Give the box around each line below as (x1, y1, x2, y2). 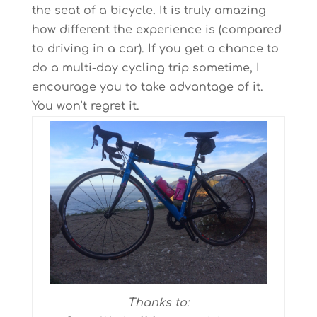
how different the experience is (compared (31, 23, 282, 36)
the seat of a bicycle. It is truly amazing (31, 4, 266, 17)
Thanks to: (127, 296, 190, 309)
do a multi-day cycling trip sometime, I (31, 62, 260, 74)
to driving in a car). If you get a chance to (31, 42, 279, 55)
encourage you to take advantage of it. (31, 81, 263, 93)
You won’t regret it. (31, 100, 139, 113)
